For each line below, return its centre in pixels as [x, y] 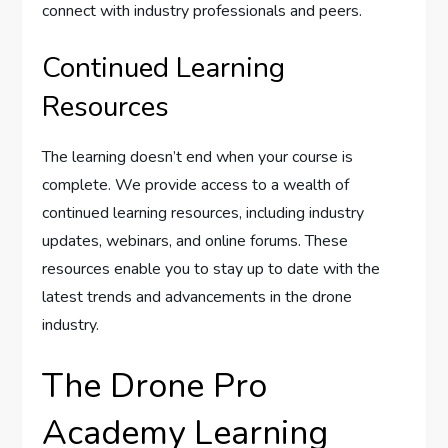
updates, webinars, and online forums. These [195, 241]
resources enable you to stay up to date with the [211, 269]
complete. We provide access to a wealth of [196, 185]
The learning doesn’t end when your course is [198, 157]
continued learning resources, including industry [203, 213]
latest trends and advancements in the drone [197, 297]
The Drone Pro [155, 386]
